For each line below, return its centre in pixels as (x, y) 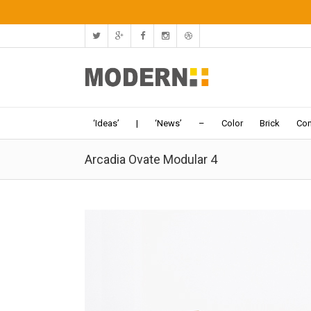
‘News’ (168, 123)
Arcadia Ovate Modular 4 (151, 159)
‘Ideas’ (106, 123)
